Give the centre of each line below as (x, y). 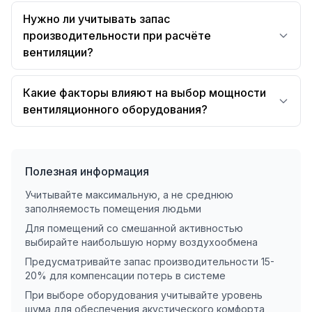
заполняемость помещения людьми (113, 209)
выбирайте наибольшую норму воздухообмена (141, 242)
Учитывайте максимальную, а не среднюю (129, 195)
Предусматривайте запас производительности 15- (150, 262)
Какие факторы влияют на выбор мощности (145, 93)
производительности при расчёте (117, 36)
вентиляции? (58, 52)
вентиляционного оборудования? (115, 109)
